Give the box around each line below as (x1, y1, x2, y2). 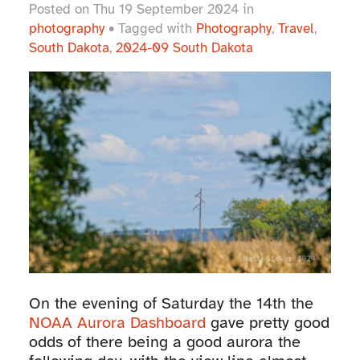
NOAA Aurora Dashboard (28, 313, 206, 333)
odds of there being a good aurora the (28, 332, 301, 353)
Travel (277, 20, 314, 38)
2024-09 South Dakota (115, 39, 253, 57)
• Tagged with (104, 20, 196, 38)
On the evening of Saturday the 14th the (28, 293, 313, 314)
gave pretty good (205, 313, 329, 333)
